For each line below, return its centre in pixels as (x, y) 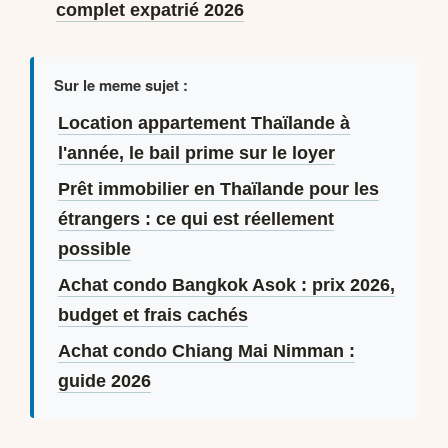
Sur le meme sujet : (121, 84)
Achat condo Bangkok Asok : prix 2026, (226, 284)
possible (94, 248)
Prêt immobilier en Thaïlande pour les (218, 188)
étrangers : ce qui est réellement (195, 218)
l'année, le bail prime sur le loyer (196, 152)
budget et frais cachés (152, 314)
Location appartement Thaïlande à (203, 122)
